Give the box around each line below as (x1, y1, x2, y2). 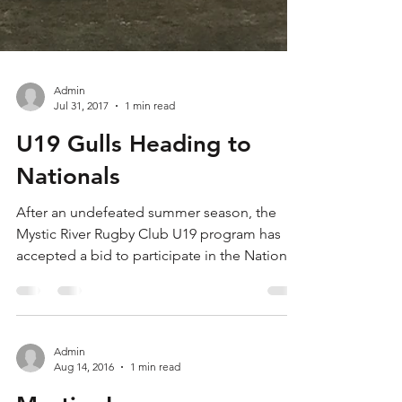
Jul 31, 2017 (54, 178, 109, 191)
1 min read (125, 178, 175, 191)
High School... (16, 347, 107, 364)
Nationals (16, 241, 120, 269)
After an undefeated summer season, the (16, 283, 276, 300)
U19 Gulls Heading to (16, 209, 251, 237)
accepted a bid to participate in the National (16, 326, 298, 343)
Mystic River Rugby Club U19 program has (16, 304, 281, 321)
